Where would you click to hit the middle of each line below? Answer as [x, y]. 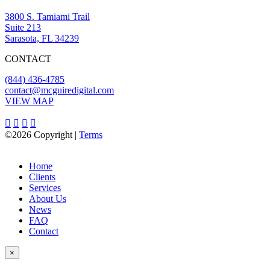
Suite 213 [23, 27]
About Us [48, 198]
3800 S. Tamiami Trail [47, 16]
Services [45, 187]
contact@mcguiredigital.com [59, 90]
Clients [42, 177]
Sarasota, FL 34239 [42, 38]
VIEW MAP [29, 101]
